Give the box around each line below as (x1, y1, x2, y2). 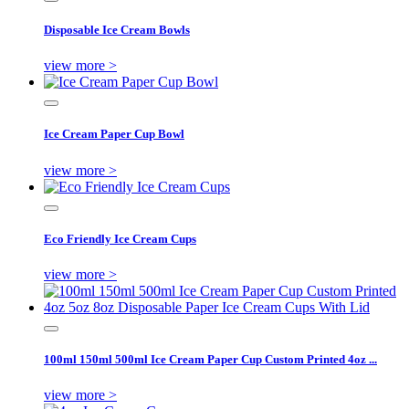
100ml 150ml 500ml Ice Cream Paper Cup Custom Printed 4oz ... (44, 352, 377, 367)
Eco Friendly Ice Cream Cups (44, 231, 196, 246)
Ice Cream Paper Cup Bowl (44, 127, 184, 142)
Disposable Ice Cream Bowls (44, 22, 190, 37)
